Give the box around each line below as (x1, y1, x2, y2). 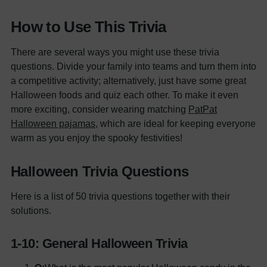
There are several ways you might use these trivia (11, 46, 219, 57)
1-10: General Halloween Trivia (11, 235, 188, 251)
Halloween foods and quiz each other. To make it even (11, 89, 238, 100)
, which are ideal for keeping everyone (95, 117, 256, 129)
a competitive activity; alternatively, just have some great (11, 74, 246, 86)
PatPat (188, 103, 217, 114)
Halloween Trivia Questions (11, 163, 189, 179)
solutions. (11, 204, 51, 216)
